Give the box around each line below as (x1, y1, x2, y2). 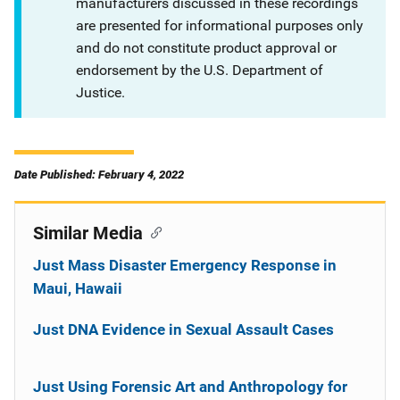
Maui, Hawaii (33, 279, 122, 297)
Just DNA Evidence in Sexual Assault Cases (33, 321, 334, 338)
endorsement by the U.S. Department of (76, 62, 324, 79)
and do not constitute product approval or (76, 39, 337, 56)
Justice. (76, 84, 126, 101)
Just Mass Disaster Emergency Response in (33, 256, 337, 274)
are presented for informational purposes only (76, 17, 364, 34)
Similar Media (33, 222, 143, 244)
